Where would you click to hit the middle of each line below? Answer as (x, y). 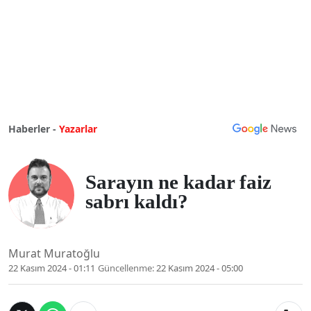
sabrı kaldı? (137, 201)
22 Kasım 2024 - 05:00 (200, 268)
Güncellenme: (126, 268)
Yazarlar (78, 129)
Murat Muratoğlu (54, 254)
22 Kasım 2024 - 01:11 (52, 268)
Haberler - (32, 129)
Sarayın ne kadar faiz (178, 182)
